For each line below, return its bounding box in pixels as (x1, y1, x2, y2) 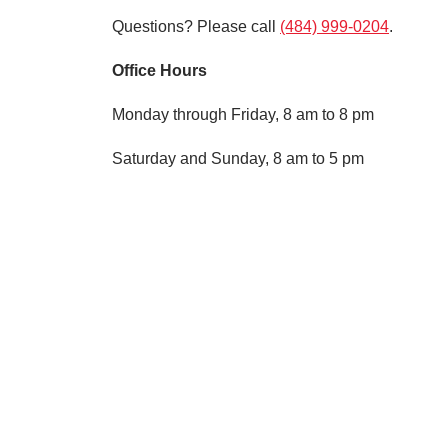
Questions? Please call (112, 18, 280, 35)
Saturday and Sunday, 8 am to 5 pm (112, 150, 364, 167)
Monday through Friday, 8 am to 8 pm (112, 106, 374, 123)
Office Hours (112, 62, 207, 79)
